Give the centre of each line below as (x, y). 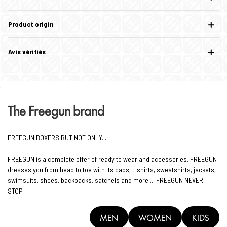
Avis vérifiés (27, 52)
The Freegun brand (56, 110)
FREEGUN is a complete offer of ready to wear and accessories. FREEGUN (112, 159)
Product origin (31, 24)
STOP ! (17, 191)
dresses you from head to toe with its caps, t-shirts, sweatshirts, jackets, (112, 170)
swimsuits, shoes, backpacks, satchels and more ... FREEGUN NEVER (105, 180)
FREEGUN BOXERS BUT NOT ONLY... (57, 138)
